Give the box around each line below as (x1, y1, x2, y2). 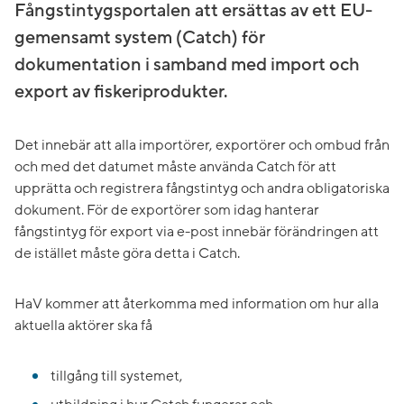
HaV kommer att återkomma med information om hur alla (14, 295, 379, 313)
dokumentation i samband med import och (14, 53, 360, 77)
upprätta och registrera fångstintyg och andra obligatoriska (14, 179, 390, 197)
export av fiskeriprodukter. (14, 80, 227, 104)
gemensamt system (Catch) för (14, 26, 265, 50)
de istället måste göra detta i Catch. (14, 244, 240, 262)
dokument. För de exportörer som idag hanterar (14, 201, 319, 219)
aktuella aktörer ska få (14, 317, 152, 335)
